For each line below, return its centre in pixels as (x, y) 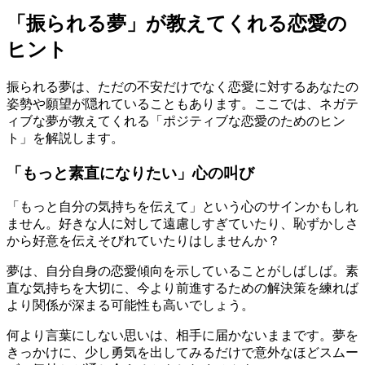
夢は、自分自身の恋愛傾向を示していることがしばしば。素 (182, 271)
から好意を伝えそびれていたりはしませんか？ (143, 241)
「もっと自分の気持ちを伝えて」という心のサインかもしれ (182, 207)
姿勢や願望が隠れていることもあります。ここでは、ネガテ (182, 103)
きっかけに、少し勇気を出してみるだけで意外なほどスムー (182, 353)
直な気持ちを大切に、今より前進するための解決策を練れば (182, 288)
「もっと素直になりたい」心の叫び (130, 173)
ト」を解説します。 (65, 138)
